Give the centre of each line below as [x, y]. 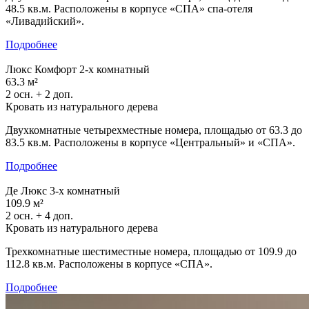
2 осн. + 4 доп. [39, 215]
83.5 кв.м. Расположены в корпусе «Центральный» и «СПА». [150, 142]
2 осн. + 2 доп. [39, 94]
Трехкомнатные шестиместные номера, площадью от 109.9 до [151, 251]
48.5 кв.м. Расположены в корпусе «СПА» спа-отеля [129, 8]
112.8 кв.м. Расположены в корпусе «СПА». [109, 263]
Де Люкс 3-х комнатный [63, 190]
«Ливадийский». [45, 21]
